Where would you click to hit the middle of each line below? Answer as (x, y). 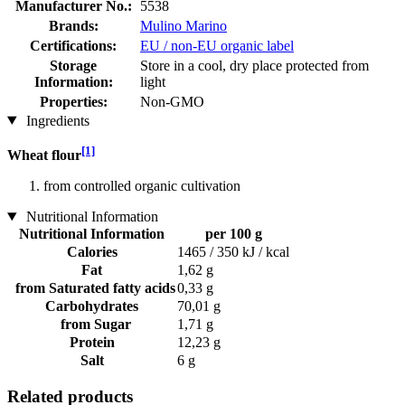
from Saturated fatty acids (92, 287)
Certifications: (73, 45)
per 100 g (233, 233)
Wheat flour (44, 155)
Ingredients (56, 120)
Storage (73, 65)
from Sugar (92, 324)
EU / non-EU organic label (217, 45)
